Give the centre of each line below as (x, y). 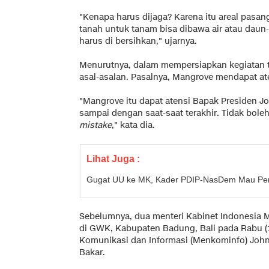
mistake (95, 125)
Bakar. (92, 252)
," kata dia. (133, 125)
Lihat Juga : (113, 159)
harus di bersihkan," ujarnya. (138, 41)
